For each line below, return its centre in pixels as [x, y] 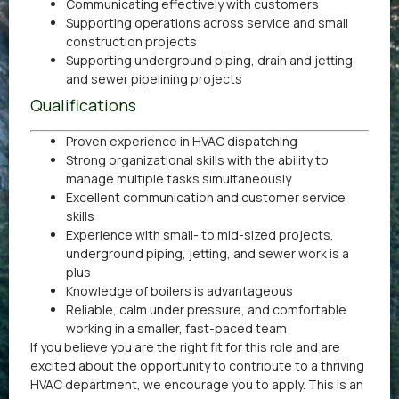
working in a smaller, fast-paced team [176, 329]
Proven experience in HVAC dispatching [182, 142]
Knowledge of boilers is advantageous [179, 291]
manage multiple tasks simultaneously [179, 179]
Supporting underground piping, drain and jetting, [211, 61]
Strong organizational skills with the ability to [197, 160]
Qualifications [83, 106]
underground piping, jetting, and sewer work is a [208, 254]
